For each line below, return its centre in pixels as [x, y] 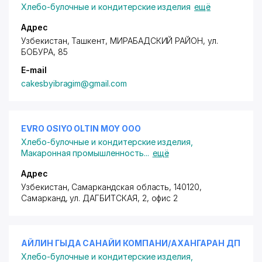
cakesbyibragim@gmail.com [74, 83]
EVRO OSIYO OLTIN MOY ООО [81, 128]
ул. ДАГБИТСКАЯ [104, 198]
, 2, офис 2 [158, 198]
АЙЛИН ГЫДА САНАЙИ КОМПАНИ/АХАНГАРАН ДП [131, 243]
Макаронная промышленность [82, 153]
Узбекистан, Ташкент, [65, 41]
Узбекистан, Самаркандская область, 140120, [111, 187]
